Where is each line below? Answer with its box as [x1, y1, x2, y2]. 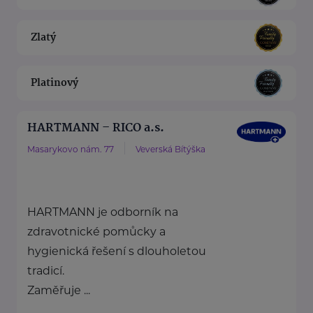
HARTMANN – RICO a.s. [27, 119, 164, 138]
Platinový [31, 74, 78, 92]
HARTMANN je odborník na [27, 205, 178, 219]
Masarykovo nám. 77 [27, 144, 114, 155]
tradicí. [27, 264, 64, 278]
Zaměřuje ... [27, 284, 90, 298]
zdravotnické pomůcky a [27, 225, 166, 239]
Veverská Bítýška [136, 144, 205, 155]
